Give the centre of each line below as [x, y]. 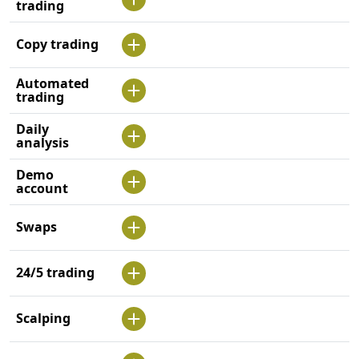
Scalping [43, 318]
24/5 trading [55, 272]
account [42, 188]
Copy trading [57, 44]
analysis [42, 142]
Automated [52, 83]
